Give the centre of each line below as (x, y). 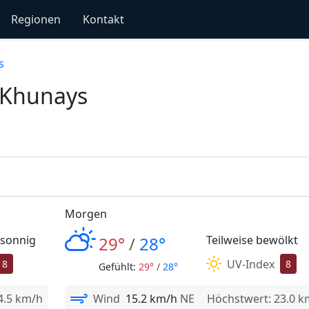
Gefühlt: (118, 267)
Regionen (36, 19)
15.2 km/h (151, 299)
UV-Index (250, 264)
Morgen (86, 214)
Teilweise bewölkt (252, 240)
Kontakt (103, 19)
